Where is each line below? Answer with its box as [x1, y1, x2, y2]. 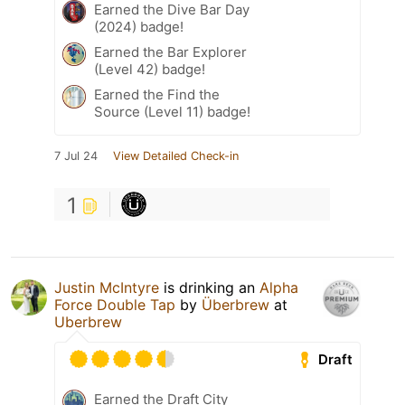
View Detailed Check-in [113, 149, 239, 164]
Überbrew [202, 296, 269, 315]
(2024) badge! [94, 18, 184, 36]
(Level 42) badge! [94, 61, 205, 79]
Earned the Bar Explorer [94, 43, 247, 61]
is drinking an [159, 278, 259, 297]
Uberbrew [54, 313, 122, 332]
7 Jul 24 [54, 149, 98, 164]
